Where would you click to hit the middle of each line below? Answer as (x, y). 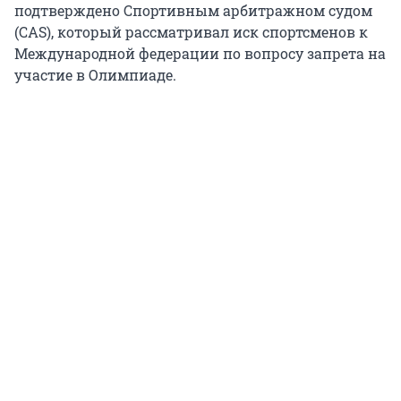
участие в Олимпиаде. (95, 75)
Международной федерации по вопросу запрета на (200, 54)
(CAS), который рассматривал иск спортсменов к (191, 32)
